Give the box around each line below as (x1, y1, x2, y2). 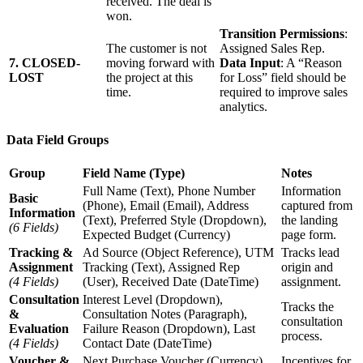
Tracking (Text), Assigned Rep (83, 259, 240, 274)
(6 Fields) (9, 220, 58, 234)
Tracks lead (281, 245, 340, 259)
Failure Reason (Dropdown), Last (83, 321, 255, 335)
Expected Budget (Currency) (83, 227, 230, 241)
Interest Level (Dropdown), (83, 292, 223, 306)
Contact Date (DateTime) (83, 335, 211, 350)
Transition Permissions (220, 26, 344, 41)
